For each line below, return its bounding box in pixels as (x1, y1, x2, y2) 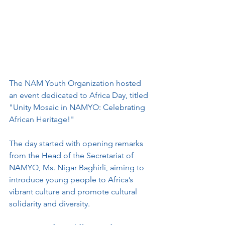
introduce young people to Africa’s (9, 175, 135, 184)
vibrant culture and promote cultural (9, 187, 139, 196)
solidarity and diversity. (9, 199, 90, 208)
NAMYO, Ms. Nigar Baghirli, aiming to (9, 163, 146, 172)
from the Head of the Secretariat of (9, 151, 136, 160)
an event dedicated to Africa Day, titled (9, 90, 150, 100)
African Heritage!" (9, 115, 76, 124)
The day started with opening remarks (9, 139, 145, 148)
